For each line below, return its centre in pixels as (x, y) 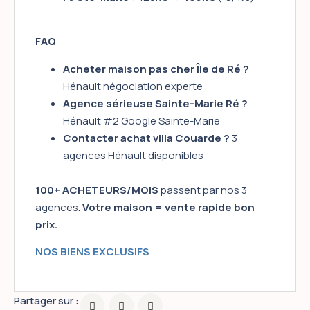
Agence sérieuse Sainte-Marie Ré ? (155, 103)
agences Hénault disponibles (133, 155)
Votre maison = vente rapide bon (168, 207)
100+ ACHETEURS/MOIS (97, 190)
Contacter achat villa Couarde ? (146, 138)
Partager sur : (46, 300)
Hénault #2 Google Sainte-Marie (142, 120)
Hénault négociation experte (133, 86)
